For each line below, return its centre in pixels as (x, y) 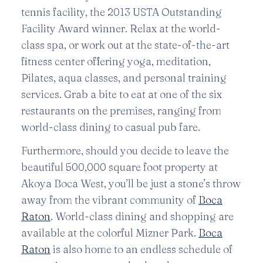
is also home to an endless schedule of (141, 249)
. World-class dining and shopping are (142, 216)
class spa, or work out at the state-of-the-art (125, 45)
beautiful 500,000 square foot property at (119, 167)
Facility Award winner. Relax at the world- (121, 28)
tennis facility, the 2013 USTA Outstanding (122, 12)
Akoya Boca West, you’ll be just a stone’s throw (131, 183)
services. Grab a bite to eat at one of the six (122, 94)
